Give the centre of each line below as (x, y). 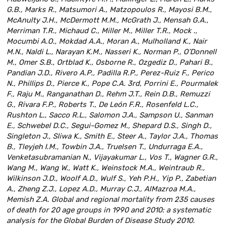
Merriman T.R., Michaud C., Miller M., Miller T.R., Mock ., (102, 30)
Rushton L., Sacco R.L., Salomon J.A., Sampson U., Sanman (110, 115)
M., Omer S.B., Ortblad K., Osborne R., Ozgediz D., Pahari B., (110, 62)
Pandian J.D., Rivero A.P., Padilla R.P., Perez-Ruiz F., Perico (110, 73)
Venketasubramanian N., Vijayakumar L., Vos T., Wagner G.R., (112, 157)
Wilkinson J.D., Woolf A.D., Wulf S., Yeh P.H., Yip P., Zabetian (111, 178)
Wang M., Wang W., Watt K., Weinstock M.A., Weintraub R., (106, 167)
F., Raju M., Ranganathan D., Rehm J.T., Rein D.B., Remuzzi (108, 94)
